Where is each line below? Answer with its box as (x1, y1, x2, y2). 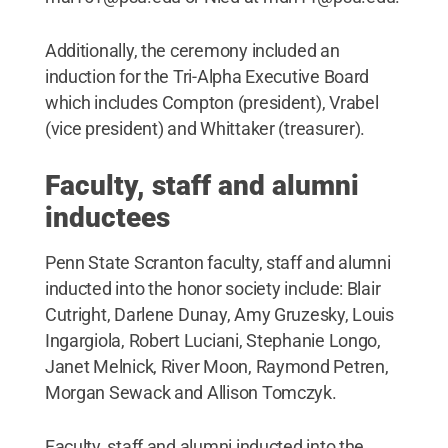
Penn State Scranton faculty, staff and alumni (44, 251, 391, 273)
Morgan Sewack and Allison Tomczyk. (44, 381, 337, 403)
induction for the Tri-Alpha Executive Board (44, 65, 370, 87)
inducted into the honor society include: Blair (44, 277, 381, 299)
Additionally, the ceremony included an (44, 39, 340, 61)
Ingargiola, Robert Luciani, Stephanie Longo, (44, 329, 381, 351)
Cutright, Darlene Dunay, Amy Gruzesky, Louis (44, 303, 394, 325)
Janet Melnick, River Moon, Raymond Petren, (44, 355, 389, 377)
